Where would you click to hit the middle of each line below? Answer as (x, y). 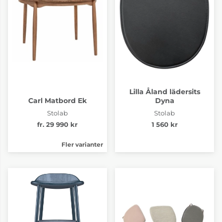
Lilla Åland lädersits (165, 91)
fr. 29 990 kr (57, 124)
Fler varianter (82, 144)
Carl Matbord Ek (57, 100)
